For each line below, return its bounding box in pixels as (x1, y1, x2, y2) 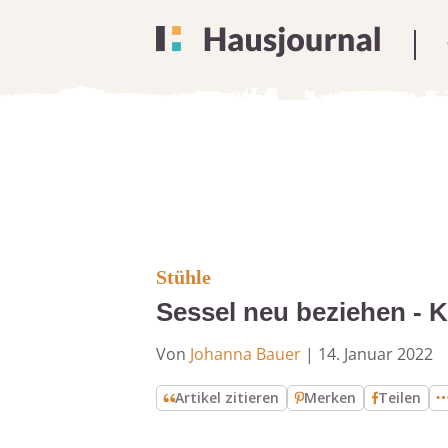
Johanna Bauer (190, 343, 301, 365)
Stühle (156, 266, 211, 288)
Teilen (378, 388, 422, 407)
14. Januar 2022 (318, 343, 433, 365)
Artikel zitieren (175, 388, 280, 407)
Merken (304, 388, 357, 407)
